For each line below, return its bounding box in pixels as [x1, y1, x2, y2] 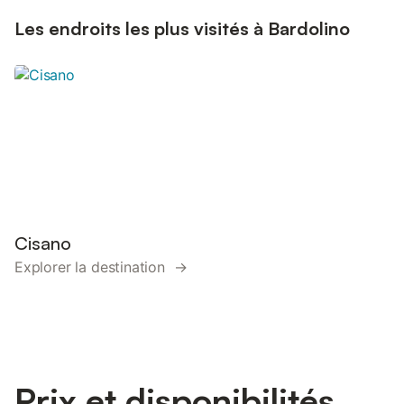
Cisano [14, 232, 71, 254]
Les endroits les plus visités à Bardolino [14, 17, 350, 40]
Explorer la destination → [14, 258, 188, 276]
